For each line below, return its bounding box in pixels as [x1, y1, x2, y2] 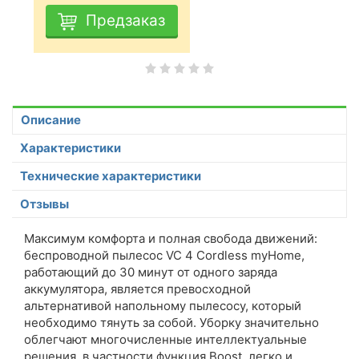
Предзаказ [85, 11, 165, 30]
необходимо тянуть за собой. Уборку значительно [24, 315, 319, 330]
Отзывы [20, 196, 69, 212]
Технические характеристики [20, 168, 201, 184]
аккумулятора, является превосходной [24, 281, 251, 296]
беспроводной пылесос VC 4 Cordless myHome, [24, 248, 305, 263]
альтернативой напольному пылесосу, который [24, 298, 301, 313]
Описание [21, 112, 81, 127]
